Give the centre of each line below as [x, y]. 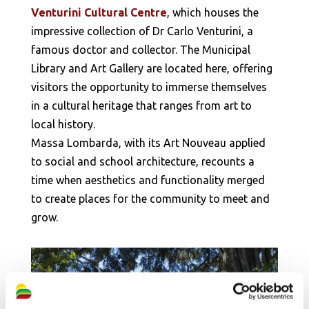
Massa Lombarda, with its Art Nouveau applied [148, 142]
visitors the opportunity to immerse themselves [149, 87]
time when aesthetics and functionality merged [148, 180]
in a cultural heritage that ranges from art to [141, 105]
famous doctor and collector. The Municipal [140, 49]
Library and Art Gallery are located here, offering [151, 68]
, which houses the [212, 12]
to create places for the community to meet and [150, 198]
